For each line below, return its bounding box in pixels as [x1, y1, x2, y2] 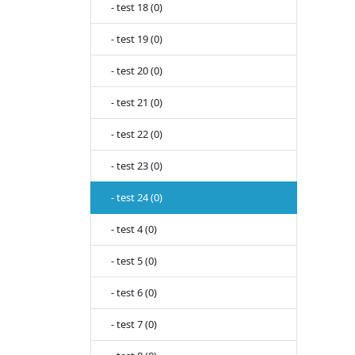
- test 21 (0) [104, 95, 162, 110]
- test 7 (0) [104, 317, 157, 332]
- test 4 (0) [104, 222, 157, 237]
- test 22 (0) [104, 127, 162, 142]
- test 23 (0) [104, 158, 162, 174]
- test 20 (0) [104, 63, 162, 78]
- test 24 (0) [104, 190, 162, 205]
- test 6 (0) [104, 285, 157, 300]
